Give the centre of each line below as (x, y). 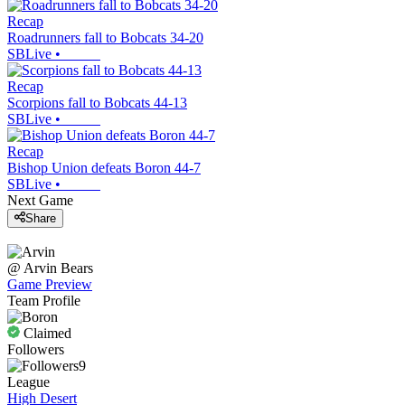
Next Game (40, 200)
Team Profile (44, 301)
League (28, 382)
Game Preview (50, 285)
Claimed (46, 334)
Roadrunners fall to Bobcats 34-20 (105, 37)
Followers (36, 350)
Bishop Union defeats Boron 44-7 (104, 167)
